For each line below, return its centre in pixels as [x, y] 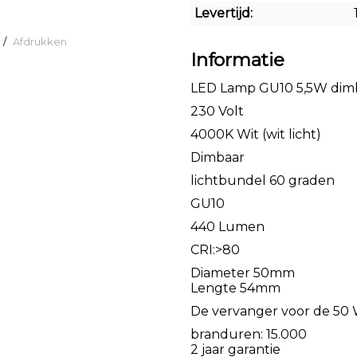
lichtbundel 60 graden [263, 180]
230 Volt [219, 111]
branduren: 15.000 [249, 334]
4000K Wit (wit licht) [256, 134]
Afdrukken [40, 41]
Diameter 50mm [243, 273]
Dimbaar [218, 157]
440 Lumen [228, 226]
